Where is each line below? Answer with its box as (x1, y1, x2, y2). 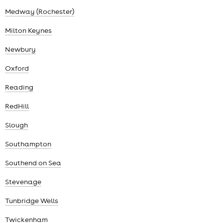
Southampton (5, 139, 51, 149)
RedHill (5, 102, 29, 111)
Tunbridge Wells (5, 196, 58, 206)
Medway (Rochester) (5, 7, 74, 16)
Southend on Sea (5, 158, 61, 168)
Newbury (5, 45, 36, 54)
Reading (5, 83, 33, 92)
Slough (5, 120, 28, 130)
